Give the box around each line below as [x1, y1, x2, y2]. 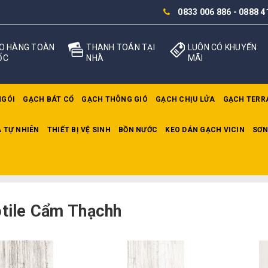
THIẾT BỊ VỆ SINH [47, 126, 111, 134]
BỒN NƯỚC [118, 126, 157, 134]
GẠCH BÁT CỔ [23, 95, 74, 103]
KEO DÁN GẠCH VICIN [165, 126, 245, 134]
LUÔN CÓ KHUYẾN [187, 42, 257, 52]
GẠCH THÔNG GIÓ [81, 95, 148, 103]
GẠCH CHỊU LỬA [156, 95, 215, 103]
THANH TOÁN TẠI [86, 42, 155, 52]
